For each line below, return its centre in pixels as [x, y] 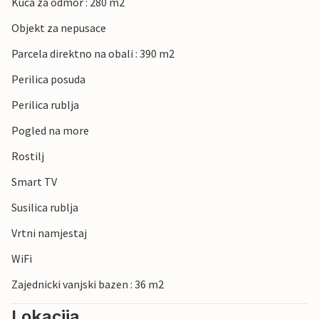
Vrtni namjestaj [49, 233]
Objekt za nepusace [59, 28]
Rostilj [28, 156]
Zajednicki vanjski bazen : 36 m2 [88, 284]
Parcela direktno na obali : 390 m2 [93, 54]
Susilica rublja [45, 208]
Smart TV [34, 182]
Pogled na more [50, 131]
